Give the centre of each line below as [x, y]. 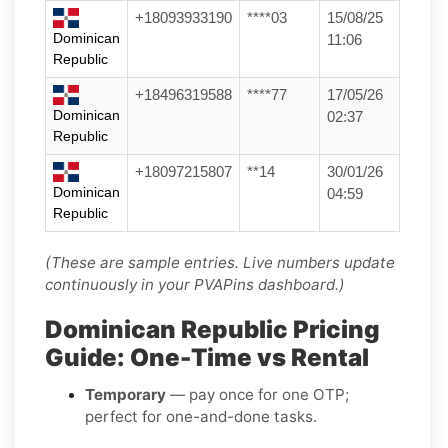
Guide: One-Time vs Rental [207, 357]
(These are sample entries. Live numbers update [220, 262]
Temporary [125, 394]
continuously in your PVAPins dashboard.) [195, 284]
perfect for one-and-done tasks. [201, 416]
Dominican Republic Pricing [212, 329]
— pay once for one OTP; [257, 394]
